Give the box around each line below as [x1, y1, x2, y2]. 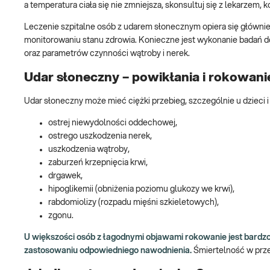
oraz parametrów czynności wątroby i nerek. [24, 49, 190, 58]
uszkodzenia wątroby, [48, 145, 130, 154]
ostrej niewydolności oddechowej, [48, 118, 177, 127]
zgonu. [48, 211, 74, 220]
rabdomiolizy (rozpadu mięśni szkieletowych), [48, 198, 219, 207]
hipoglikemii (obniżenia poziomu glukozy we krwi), [48, 184, 234, 193]
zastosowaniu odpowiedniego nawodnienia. [24, 246, 193, 255]
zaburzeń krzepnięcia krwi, [48, 158, 148, 167]
